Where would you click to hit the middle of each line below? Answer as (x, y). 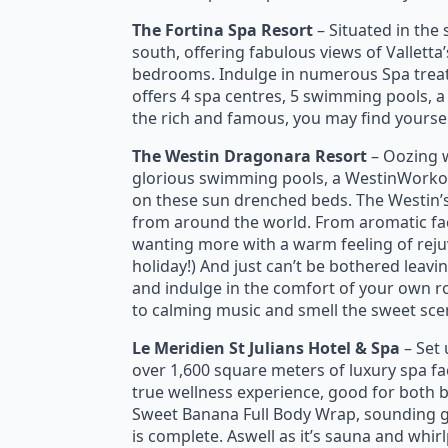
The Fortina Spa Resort (222, 30)
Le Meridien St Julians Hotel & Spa (266, 348)
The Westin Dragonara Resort (249, 156)
